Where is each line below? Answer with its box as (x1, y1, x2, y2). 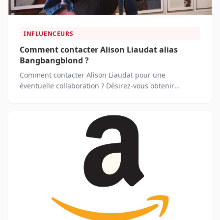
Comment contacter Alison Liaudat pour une (20, 70, 165, 80)
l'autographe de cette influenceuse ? (20, 91, 139, 101)
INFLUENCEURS (24, 29, 74, 38)
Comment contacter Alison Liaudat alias (20, 44, 178, 55)
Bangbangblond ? (20, 55, 89, 66)
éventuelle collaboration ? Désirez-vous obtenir (20, 81, 174, 90)
